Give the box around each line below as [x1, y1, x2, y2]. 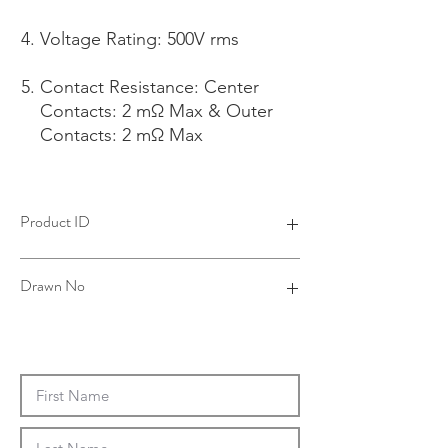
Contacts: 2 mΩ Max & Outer [40, 100, 273, 122]
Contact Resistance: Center [40, 76, 259, 98]
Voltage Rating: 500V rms [40, 28, 239, 50]
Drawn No [20, 274, 85, 297]
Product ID [20, 210, 90, 233]
